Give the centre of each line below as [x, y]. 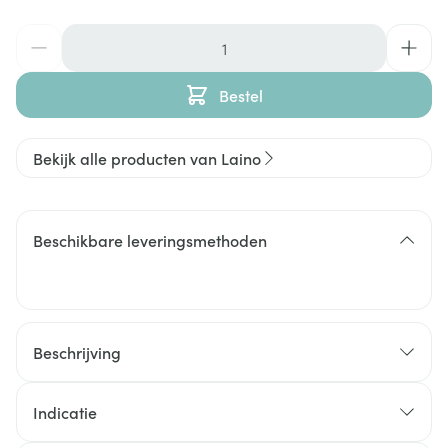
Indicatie [65, 412]
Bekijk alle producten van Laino [147, 158]
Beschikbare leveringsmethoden [150, 240]
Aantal [39, 34]
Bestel [241, 95]
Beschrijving [77, 352]
